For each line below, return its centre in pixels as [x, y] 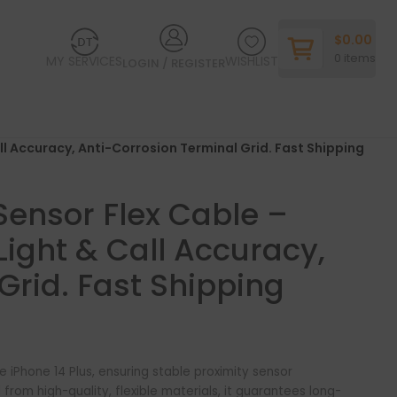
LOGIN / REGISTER [174, 63]
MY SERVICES [85, 61]
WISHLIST [252, 61]
